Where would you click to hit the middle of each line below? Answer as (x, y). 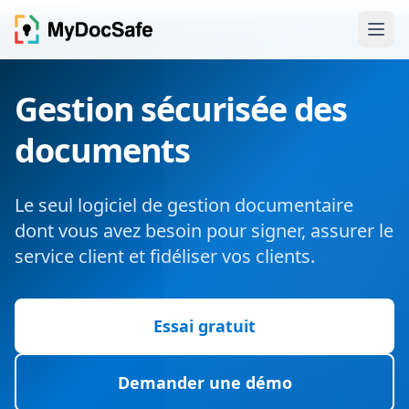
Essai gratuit (204, 326)
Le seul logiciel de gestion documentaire (184, 205)
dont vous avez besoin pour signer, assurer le (204, 231)
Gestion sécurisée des (181, 109)
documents (103, 150)
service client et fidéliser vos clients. (165, 256)
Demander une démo (204, 383)
